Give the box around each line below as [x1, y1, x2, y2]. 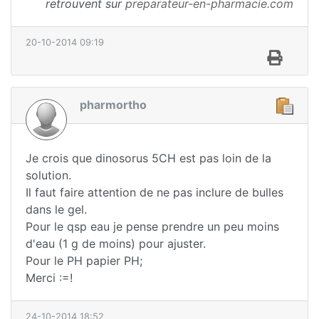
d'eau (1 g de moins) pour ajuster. [26, 236, 206, 251]
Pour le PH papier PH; [26, 253, 142, 268]
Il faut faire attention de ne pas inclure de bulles [26, 184, 283, 199]
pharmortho [80, 98, 147, 113]
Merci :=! [26, 270, 73, 285]
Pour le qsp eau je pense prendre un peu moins [26, 219, 279, 234]
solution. [26, 167, 71, 182]
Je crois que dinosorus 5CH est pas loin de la [26, 150, 271, 165]
